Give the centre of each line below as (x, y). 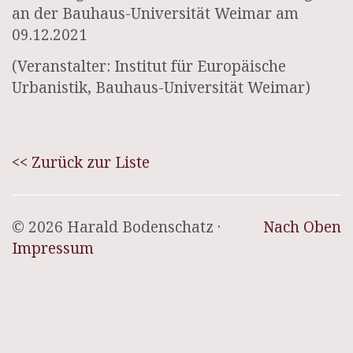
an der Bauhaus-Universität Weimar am (155, 13)
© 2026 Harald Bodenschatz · (116, 227)
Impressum (53, 248)
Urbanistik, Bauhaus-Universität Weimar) (161, 87)
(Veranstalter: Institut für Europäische (149, 66)
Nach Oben (302, 227)
